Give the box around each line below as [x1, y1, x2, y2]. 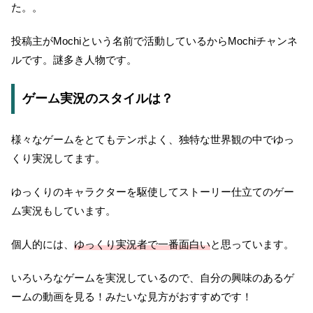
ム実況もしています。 [11, 204, 116, 217]
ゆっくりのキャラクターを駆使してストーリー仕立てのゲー [11, 185, 294, 198]
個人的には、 [11, 238, 74, 250]
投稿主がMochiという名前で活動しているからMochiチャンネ [11, 34, 298, 47]
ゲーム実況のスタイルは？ [22, 92, 173, 106]
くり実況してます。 [11, 152, 105, 164]
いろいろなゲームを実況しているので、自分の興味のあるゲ [11, 271, 294, 284]
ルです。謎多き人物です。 [11, 53, 137, 66]
